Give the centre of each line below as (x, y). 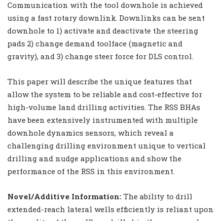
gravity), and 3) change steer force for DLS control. (100, 56)
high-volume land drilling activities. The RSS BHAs (104, 107)
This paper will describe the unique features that (100, 81)
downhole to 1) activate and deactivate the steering (103, 30)
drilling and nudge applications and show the (94, 158)
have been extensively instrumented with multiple (103, 120)
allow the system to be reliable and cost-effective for (105, 94)
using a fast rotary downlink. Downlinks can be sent (106, 18)
